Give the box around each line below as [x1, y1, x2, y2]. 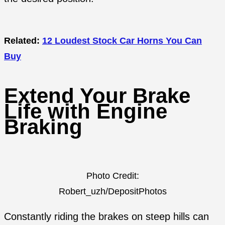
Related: [4, 35, 42, 46]
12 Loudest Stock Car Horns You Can [42, 35, 202, 46]
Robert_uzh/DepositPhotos [58, 185, 167, 196]
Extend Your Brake [4, 83, 190, 107]
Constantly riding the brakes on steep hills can [4, 210, 209, 222]
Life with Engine [4, 99, 167, 123]
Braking [4, 115, 82, 139]
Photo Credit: [86, 170, 139, 181]
